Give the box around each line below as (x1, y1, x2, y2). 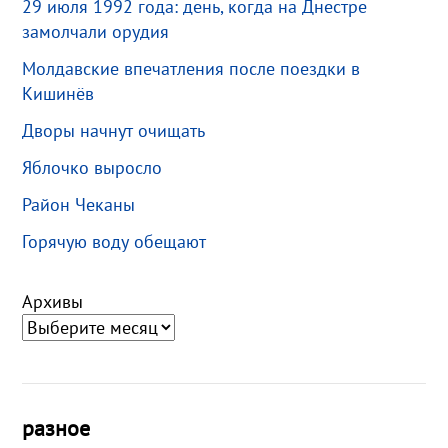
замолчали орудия (22, 19, 170, 43)
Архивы (22, 289, 84, 313)
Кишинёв (22, 81, 95, 105)
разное (22, 413, 91, 442)
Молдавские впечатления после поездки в (22, 56, 361, 80)
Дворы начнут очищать (22, 118, 206, 142)
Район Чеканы (22, 192, 136, 216)
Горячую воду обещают (22, 229, 207, 253)
